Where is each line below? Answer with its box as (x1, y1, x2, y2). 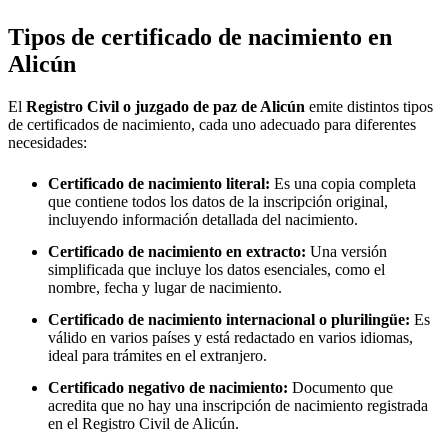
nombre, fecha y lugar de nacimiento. (48, 279, 282, 297)
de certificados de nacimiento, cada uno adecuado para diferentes (8, 115, 416, 133)
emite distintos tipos (305, 97, 433, 115)
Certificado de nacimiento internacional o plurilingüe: (48, 311, 410, 329)
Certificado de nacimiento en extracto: (48, 243, 306, 261)
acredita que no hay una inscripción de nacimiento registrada (48, 397, 428, 415)
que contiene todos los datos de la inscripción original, (48, 193, 388, 210)
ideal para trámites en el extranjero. (48, 347, 267, 365)
